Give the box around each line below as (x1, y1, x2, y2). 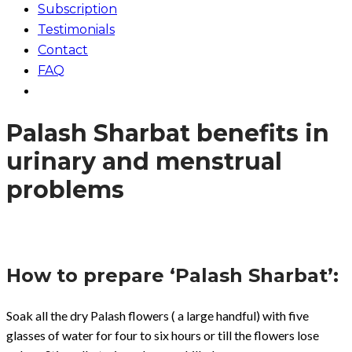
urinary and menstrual (6, 146, 282, 176)
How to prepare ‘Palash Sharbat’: (6, 263, 339, 287)
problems (6, 174, 124, 204)
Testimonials (38, 21, 115, 37)
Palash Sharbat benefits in (6, 118, 329, 148)
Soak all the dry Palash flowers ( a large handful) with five (6, 307, 309, 323)
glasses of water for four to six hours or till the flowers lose (6, 327, 319, 343)
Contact (38, 42, 88, 57)
